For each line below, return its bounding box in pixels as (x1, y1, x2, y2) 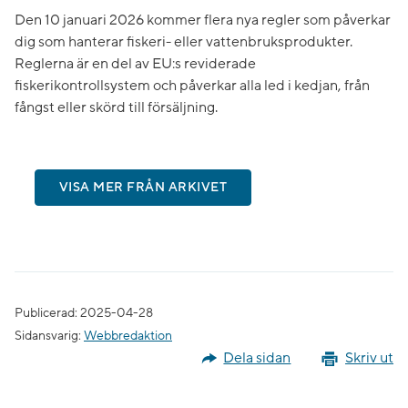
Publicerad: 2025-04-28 (15, 304, 153, 321)
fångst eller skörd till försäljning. (15, 98, 218, 117)
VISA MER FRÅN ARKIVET (58, 179, 228, 196)
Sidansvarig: (15, 327, 84, 344)
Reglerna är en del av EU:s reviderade (15, 55, 256, 73)
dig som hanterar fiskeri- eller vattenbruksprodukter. (15, 33, 352, 51)
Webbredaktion (84, 327, 172, 344)
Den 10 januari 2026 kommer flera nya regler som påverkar (15, 11, 391, 29)
